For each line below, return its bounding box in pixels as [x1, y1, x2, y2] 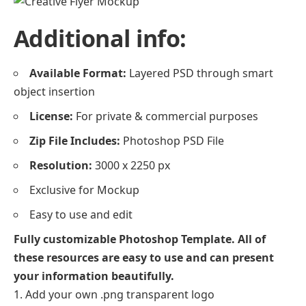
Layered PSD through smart [126, 66, 273, 81]
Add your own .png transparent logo [25, 287, 214, 303]
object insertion [14, 84, 95, 100]
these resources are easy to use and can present [14, 250, 274, 266]
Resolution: [29, 158, 92, 173]
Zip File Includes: [29, 133, 120, 149]
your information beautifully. [14, 268, 174, 284]
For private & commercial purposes [73, 109, 258, 124]
